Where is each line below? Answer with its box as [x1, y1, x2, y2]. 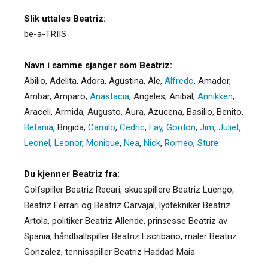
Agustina [109, 75, 144, 86]
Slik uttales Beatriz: [24, 13, 106, 24]
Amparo [54, 90, 86, 102]
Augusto [87, 106, 121, 117]
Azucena [148, 106, 182, 117]
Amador [198, 75, 229, 86]
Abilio [24, 75, 45, 86]
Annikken [197, 90, 233, 102]
